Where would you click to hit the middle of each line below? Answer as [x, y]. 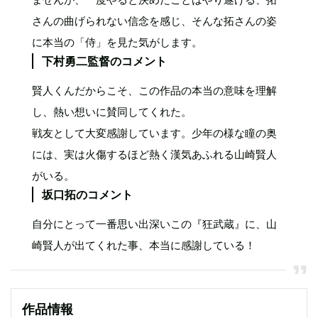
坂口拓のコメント [87, 194]
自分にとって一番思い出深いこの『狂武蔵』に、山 [154, 224]
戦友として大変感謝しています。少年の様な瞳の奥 [154, 133]
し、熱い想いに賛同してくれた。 [112, 111]
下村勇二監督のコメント [104, 61]
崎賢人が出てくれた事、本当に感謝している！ [144, 245]
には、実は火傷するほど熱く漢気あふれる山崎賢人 [154, 154]
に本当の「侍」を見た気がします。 [117, 42]
